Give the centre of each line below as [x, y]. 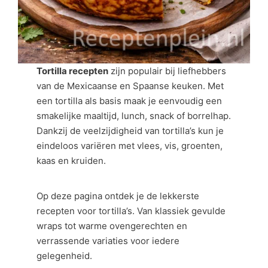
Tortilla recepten [73, 71]
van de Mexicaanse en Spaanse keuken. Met [130, 86]
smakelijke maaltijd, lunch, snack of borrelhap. [134, 115]
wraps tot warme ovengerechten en [112, 226]
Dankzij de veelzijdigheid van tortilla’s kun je [130, 130]
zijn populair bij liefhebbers [167, 71]
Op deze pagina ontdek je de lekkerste [118, 196]
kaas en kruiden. [71, 160]
